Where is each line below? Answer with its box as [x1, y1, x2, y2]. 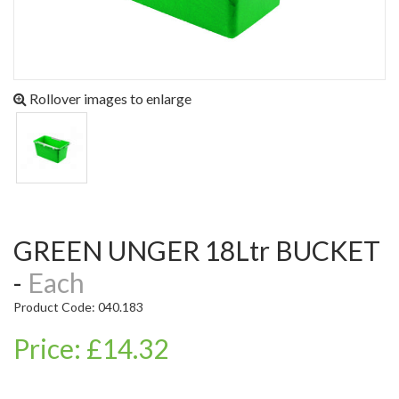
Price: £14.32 [13, 332, 168, 365]
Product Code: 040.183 [13, 299, 143, 315]
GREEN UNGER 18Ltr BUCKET [13, 234, 33, 267]
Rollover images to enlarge [27, 90, 191, 108]
